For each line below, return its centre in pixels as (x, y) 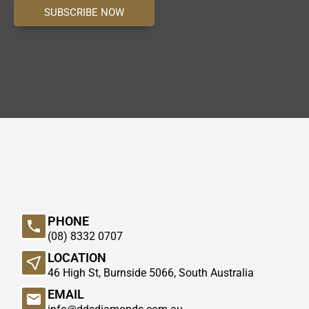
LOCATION (77, 257)
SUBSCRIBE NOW (84, 12)
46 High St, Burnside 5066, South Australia (150, 272)
